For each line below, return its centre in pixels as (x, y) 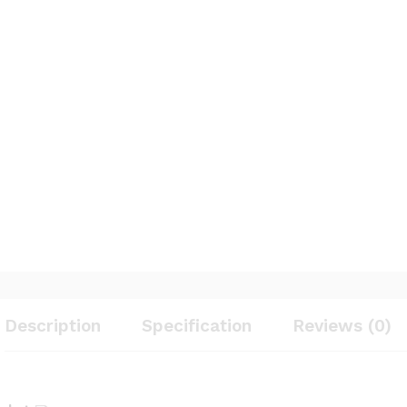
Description (53, 326)
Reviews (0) (342, 326)
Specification (197, 326)
